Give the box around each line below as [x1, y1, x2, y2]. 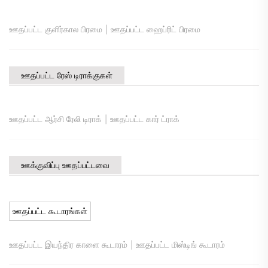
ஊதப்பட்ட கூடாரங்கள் [13, 205, 87, 217]
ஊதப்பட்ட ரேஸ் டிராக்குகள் [21, 69, 112, 81]
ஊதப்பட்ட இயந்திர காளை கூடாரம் [9, 238, 127, 251]
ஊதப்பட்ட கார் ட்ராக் [110, 112, 179, 125]
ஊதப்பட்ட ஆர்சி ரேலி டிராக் [9, 112, 102, 125]
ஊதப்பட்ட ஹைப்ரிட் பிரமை [111, 23, 200, 35]
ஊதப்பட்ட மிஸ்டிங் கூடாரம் [136, 238, 225, 251]
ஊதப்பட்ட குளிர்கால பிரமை [9, 23, 102, 35]
